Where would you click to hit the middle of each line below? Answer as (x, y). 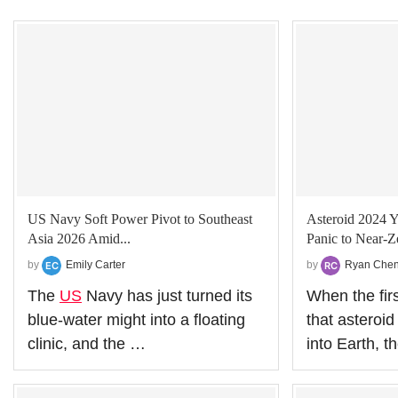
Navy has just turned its (167, 295)
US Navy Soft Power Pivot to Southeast (140, 219)
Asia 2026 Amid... (79, 238)
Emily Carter (96, 265)
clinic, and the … (87, 343)
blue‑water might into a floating (136, 319)
